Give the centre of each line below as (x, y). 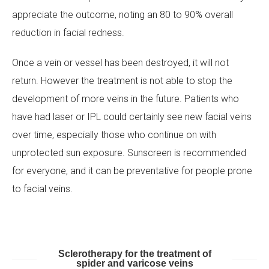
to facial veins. (42, 189)
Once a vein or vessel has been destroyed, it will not (120, 62)
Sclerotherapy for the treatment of (134, 253)
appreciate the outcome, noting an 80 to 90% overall (122, 14)
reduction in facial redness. (68, 32)
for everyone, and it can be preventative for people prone (132, 171)
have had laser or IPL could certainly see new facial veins (132, 116)
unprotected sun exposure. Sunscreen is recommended (129, 153)
